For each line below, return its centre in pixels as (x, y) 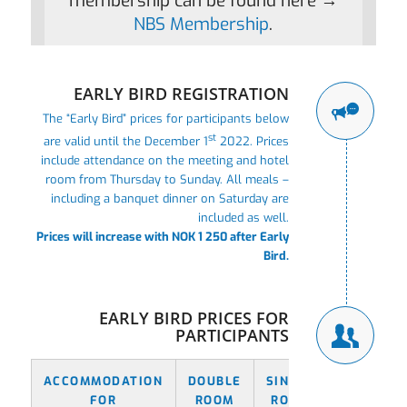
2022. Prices (253, 142)
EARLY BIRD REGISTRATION (182, 93)
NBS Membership (202, 24)
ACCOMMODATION (103, 382)
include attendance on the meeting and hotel (165, 161)
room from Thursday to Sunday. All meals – (168, 180)
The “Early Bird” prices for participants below (166, 118)
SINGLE (290, 382)
